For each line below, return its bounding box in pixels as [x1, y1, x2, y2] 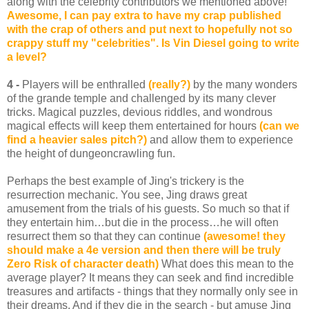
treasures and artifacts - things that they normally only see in [7, 286, 298, 298]
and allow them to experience [147, 134, 293, 146]
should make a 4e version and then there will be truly [7, 244, 281, 257]
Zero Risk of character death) [7, 258, 161, 270]
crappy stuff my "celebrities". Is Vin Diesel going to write [7, 37, 299, 50]
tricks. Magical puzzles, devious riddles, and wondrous [7, 106, 272, 119]
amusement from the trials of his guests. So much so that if [7, 203, 289, 215]
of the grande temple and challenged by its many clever [7, 92, 276, 105]
